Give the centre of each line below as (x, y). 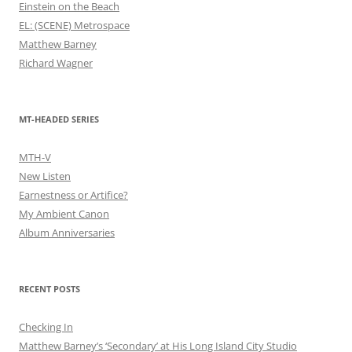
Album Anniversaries (67, 233)
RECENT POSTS (49, 289)
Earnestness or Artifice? (73, 195)
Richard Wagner (56, 63)
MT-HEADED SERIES (59, 119)
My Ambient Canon (64, 214)
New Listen (45, 176)
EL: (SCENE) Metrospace (74, 25)
